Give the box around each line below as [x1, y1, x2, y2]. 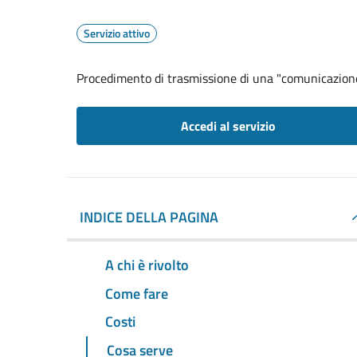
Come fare [105, 282, 168, 304]
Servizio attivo [84, 25, 150, 41]
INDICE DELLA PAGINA [80, 206, 218, 228]
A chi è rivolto [105, 253, 189, 276]
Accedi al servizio [180, 116, 276, 135]
